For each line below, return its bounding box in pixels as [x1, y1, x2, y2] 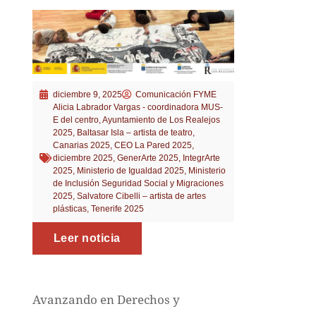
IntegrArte [182, 152, 220, 163]
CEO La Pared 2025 [114, 140, 192, 150]
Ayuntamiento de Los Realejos [102, 114, 220, 125]
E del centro [52, 114, 99, 125]
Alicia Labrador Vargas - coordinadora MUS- [52, 102, 223, 112]
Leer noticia [53, 231, 121, 244]
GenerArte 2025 [116, 152, 178, 163]
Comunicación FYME [135, 89, 217, 99]
